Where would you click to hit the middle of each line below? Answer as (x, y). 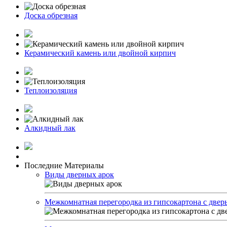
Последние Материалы (64, 165)
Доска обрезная (51, 15)
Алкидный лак (50, 128)
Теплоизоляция (51, 90)
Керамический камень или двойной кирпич (100, 53)
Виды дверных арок (79, 175)
